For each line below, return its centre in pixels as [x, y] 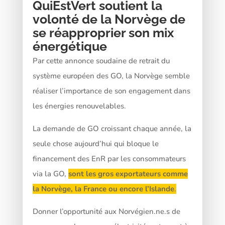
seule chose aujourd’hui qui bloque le [95, 143]
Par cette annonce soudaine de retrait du [101, 61]
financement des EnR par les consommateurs [109, 158]
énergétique [70, 46]
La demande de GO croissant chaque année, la [112, 128]
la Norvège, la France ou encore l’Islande [103, 189]
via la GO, [50, 174]
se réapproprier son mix [103, 32]
